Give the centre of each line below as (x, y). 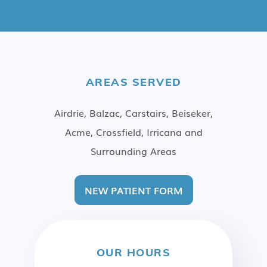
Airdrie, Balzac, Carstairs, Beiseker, (133, 113)
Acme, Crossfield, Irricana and (133, 132)
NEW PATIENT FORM (133, 190)
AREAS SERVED (133, 82)
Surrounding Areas (133, 151)
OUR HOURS (133, 252)
